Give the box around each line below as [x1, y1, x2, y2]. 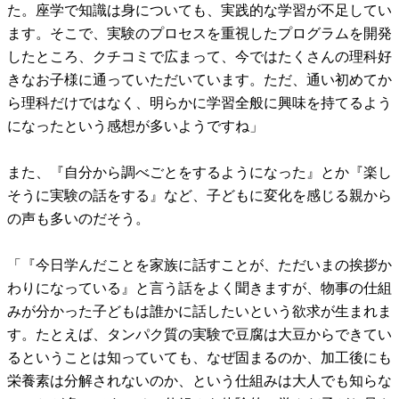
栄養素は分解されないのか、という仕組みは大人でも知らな [7, 372, 392, 388]
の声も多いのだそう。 [7, 210, 150, 226]
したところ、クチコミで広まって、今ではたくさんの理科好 [7, 48, 392, 64]
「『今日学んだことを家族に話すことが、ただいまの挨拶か [7, 256, 392, 273]
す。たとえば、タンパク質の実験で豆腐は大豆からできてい [7, 326, 392, 342]
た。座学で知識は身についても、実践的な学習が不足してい [7, 2, 392, 18]
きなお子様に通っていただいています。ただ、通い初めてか [7, 71, 392, 87]
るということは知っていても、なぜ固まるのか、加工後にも [7, 349, 392, 365]
